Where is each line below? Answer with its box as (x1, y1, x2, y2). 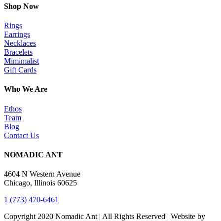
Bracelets (4, 48, 33, 57)
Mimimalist (4, 57, 39, 66)
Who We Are (4, 85, 47, 94)
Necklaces (4, 39, 36, 48)
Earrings (4, 30, 30, 39)
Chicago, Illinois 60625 (4, 179, 77, 187)
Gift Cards (4, 66, 37, 74)
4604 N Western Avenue (4, 170, 80, 179)
